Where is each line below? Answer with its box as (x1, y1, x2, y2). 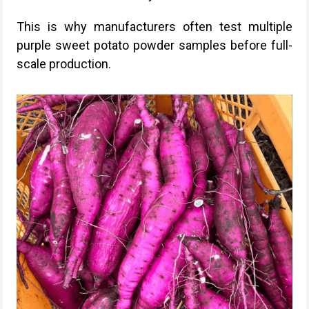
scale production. (17, 57, 111, 71)
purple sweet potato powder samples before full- (17, 38, 292, 52)
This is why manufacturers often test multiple (17, 19, 292, 34)
